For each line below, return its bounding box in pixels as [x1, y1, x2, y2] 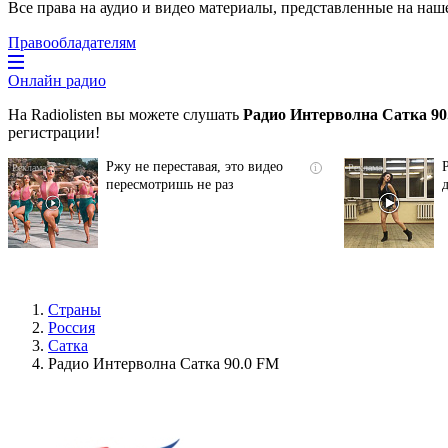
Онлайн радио [8, 71, 106, 89]
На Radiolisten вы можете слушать [8, 105, 243, 123]
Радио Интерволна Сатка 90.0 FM [48, 354, 279, 372]
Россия [48, 318, 95, 336]
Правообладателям [8, 33, 136, 51]
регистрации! [8, 123, 100, 141]
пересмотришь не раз [106, 176, 234, 192]
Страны [48, 300, 101, 318]
